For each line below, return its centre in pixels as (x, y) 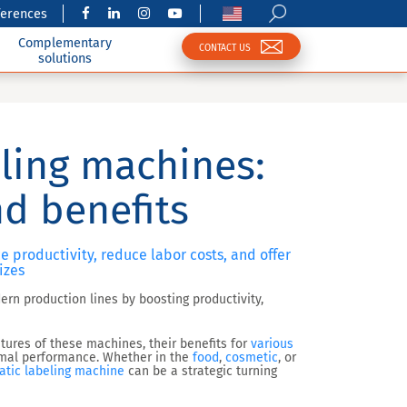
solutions (65, 58)
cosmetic (252, 357)
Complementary (65, 43)
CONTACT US (225, 47)
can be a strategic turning (201, 371)
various (272, 344)
